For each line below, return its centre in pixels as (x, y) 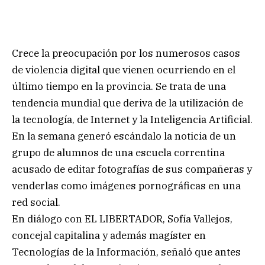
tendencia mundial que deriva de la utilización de (127, 103)
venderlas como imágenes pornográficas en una (126, 185)
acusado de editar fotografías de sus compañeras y (132, 169)
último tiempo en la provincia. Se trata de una (119, 86)
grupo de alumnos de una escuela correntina (118, 152)
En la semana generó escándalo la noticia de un (124, 136)
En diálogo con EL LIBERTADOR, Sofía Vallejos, (122, 219)
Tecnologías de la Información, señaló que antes (126, 252)
